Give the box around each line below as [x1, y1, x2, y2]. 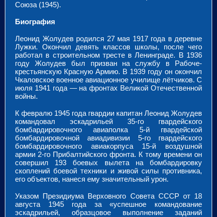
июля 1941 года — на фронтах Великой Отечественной [15, 83, 202, 92]
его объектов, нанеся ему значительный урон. [15, 174, 169, 183]
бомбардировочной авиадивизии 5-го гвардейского [15, 133, 202, 142]
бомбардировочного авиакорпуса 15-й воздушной [15, 141, 202, 150]
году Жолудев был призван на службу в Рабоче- [15, 59, 202, 67]
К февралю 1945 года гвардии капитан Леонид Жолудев [15, 108, 202, 117]
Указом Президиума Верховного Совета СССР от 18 [15, 191, 202, 200]
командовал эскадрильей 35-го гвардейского [15, 117, 202, 125]
